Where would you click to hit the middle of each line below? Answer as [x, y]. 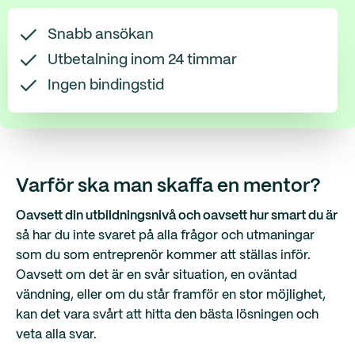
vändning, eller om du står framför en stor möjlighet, [171, 295]
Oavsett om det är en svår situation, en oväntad [157, 275]
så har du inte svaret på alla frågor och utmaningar [165, 236]
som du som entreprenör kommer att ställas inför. [163, 256]
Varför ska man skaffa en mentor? [168, 187]
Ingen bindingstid [106, 85]
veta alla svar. [56, 335]
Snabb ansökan [101, 34]
